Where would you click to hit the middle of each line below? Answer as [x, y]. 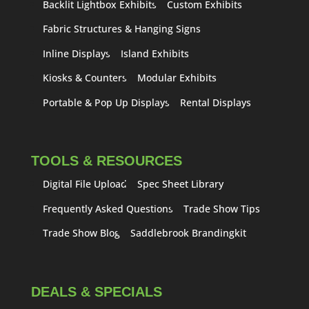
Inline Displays [76, 53]
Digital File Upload [84, 184]
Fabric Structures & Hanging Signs [121, 29]
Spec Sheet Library [180, 184]
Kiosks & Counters [84, 78]
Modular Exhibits [177, 78]
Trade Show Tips [221, 208]
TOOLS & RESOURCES [106, 161]
